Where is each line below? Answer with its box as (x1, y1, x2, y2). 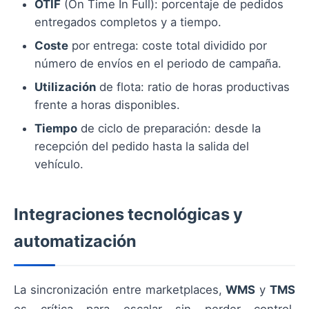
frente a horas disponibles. (34, 97, 180, 112)
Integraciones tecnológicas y (14, 203, 243, 224)
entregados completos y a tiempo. (34, 14, 221, 29)
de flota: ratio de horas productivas (96, 79, 290, 94)
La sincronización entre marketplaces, (14, 282, 226, 297)
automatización (14, 230, 137, 251)
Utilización (34, 79, 96, 94)
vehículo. (34, 157, 83, 171)
